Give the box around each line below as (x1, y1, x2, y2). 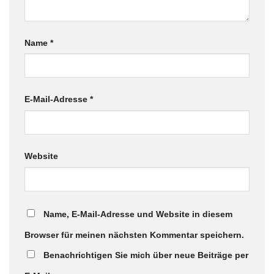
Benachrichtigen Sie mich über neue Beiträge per (43, 250, 248, 261)
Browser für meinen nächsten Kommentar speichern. (24, 230, 244, 240)
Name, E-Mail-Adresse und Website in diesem (43, 209, 232, 220)
